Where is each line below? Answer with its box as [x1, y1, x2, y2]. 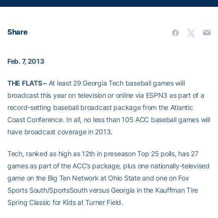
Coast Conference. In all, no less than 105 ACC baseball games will [7, 115, 210, 124]
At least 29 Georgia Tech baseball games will [46, 79, 185, 87]
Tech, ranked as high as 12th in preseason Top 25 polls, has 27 [7, 149, 199, 158]
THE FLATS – [7, 79, 47, 87]
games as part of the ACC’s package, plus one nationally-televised [7, 162, 210, 170]
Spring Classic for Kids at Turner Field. [7, 198, 123, 206]
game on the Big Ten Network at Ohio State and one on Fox [7, 174, 189, 182]
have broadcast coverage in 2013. [7, 127, 113, 136]
